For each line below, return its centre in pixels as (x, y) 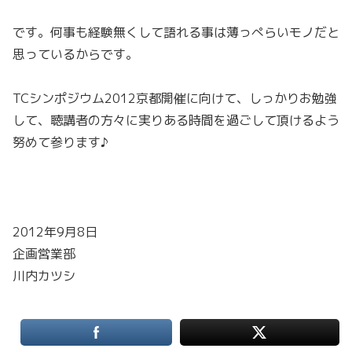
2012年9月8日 (55, 231)
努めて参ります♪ (60, 143)
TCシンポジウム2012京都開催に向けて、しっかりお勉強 (175, 99)
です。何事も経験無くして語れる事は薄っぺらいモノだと (176, 32)
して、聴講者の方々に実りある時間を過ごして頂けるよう (176, 121)
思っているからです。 (75, 54)
